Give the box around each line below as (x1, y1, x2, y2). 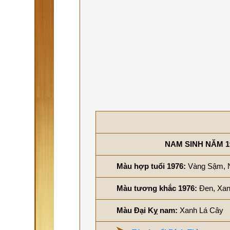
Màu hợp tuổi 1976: (117, 162, 188, 170)
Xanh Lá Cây (180, 206, 223, 215)
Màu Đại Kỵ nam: (117, 206, 180, 215)
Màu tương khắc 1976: (117, 184, 199, 193)
